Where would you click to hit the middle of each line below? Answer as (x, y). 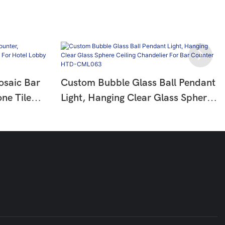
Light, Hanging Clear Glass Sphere (136, 98)
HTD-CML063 (93, 128)
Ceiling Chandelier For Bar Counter (139, 113)
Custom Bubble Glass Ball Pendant (138, 83)
